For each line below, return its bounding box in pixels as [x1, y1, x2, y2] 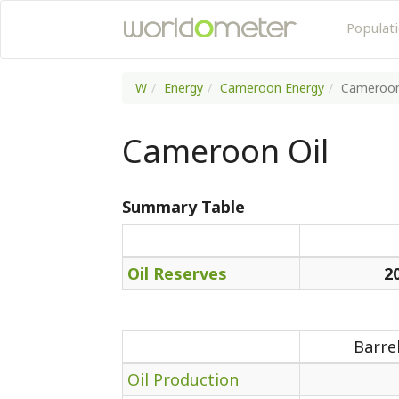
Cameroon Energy [220, 79, 324, 96]
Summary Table [122, 196, 245, 217]
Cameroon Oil [122, 129, 329, 173]
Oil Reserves [127, 263, 227, 284]
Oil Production [127, 369, 239, 390]
